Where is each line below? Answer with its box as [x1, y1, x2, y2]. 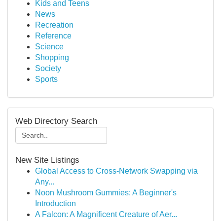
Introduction [35, 199, 76, 208]
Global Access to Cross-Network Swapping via [35, 167, 198, 175]
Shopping [35, 53, 69, 62]
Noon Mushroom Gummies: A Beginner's [35, 188, 177, 197]
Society [35, 64, 61, 73]
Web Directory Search [15, 116, 97, 126]
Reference [35, 32, 72, 40]
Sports [35, 75, 58, 83]
